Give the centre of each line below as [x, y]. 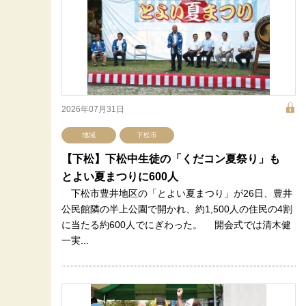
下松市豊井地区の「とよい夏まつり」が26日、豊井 [177, 193]
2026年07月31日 [93, 109]
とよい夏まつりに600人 [120, 177]
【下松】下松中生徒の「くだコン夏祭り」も [176, 159]
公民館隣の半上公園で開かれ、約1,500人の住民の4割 [177, 209]
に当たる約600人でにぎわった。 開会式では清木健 [176, 225]
